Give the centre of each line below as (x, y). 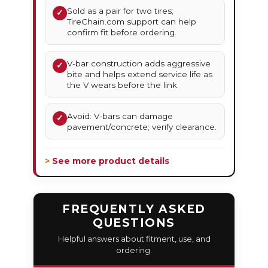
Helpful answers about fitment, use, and (134, 239)
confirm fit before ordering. (122, 33)
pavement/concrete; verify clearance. (142, 127)
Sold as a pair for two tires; (121, 11)
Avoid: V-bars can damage (120, 116)
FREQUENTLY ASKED (134, 209)
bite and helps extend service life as (140, 74)
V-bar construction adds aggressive (139, 64)
